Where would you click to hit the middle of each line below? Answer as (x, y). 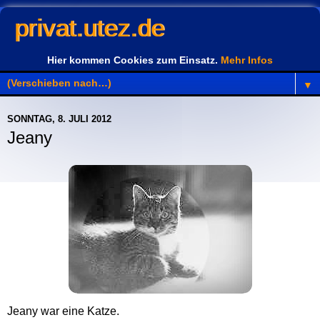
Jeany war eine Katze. (63, 311)
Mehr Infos (247, 60)
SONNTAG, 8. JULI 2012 (59, 119)
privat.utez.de (89, 28)
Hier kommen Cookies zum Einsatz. (134, 60)
